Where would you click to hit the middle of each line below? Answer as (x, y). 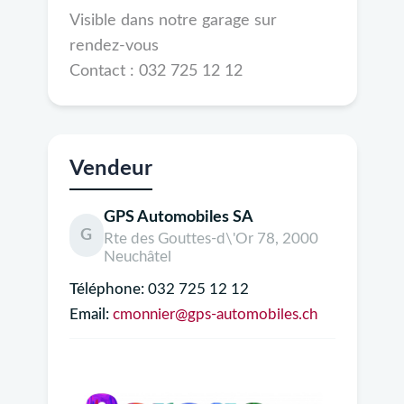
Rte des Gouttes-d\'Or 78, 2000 (211, 239)
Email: (89, 315)
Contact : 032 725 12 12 (156, 72)
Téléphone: (106, 289)
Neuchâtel (138, 257)
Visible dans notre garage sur (173, 21)
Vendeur (110, 169)
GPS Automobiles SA (179, 218)
